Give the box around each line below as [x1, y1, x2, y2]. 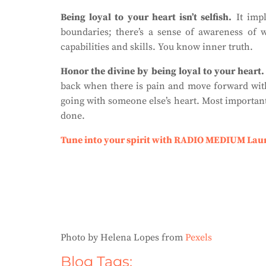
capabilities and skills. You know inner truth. [61, 41, 253, 53]
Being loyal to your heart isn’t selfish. [61, 11, 232, 23]
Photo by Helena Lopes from [61, 232, 185, 243]
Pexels [185, 232, 212, 243]
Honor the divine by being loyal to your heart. [61, 65, 265, 77]
